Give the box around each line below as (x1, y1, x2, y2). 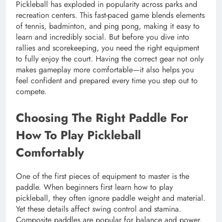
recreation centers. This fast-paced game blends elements (16, 9, 205, 21)
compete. (16, 85, 47, 97)
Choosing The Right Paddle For (16, 109, 188, 126)
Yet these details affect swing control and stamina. (16, 203, 181, 215)
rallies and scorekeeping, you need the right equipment (16, 42, 199, 54)
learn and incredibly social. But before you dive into (16, 31, 189, 43)
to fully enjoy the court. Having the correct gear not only (16, 53, 204, 64)
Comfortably (16, 143, 84, 161)
